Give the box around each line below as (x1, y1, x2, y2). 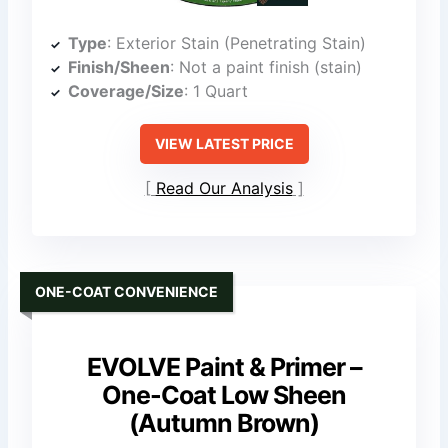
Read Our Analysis (155, 177, 293, 198)
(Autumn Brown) (129, 408, 319, 439)
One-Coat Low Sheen (102, 380, 346, 411)
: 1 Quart (184, 81, 249, 102)
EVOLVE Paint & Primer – (86, 352, 362, 383)
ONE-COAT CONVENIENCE (35, 282, 219, 300)
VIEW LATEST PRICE (154, 135, 294, 153)
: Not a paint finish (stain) (170, 57, 363, 78)
